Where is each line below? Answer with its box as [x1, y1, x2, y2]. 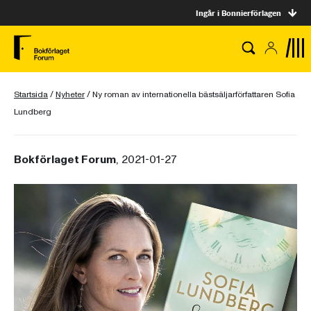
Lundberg [14, 106, 51, 118]
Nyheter [56, 89, 85, 101]
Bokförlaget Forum [14, 152, 116, 167]
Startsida [14, 89, 48, 101]
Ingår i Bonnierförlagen [196, 7, 281, 19]
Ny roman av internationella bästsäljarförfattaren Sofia [92, 89, 295, 101]
